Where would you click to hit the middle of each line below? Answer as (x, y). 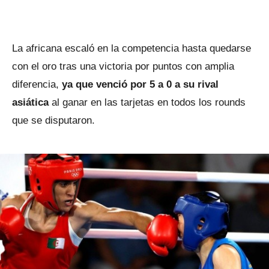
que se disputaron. (53, 120)
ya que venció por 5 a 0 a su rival (140, 84)
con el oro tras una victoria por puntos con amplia (123, 66)
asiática (30, 102)
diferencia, (37, 84)
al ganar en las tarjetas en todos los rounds (147, 102)
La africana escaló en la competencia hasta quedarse (131, 48)
